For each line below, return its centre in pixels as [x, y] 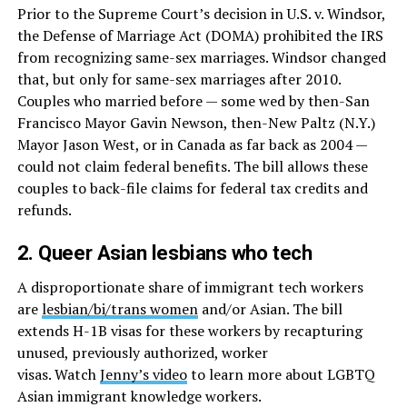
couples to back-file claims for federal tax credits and [192, 189]
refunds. [44, 210]
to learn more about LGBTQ [281, 375]
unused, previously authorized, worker [142, 353]
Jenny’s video [143, 375]
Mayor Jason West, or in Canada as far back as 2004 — [192, 145]
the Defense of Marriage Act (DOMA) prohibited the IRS [200, 36]
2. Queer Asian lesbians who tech [167, 253]
